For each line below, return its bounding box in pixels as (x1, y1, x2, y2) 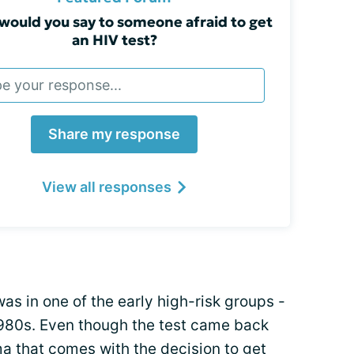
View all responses (41, 179, 171, 195)
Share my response (48, 126, 180, 142)
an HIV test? (71, 31, 157, 49)
